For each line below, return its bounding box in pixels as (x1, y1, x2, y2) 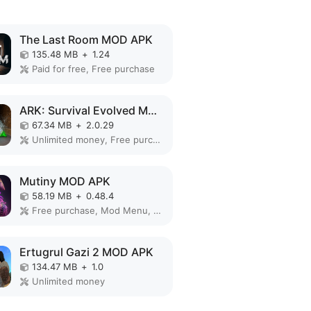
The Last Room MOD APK (19, 33, 153, 47)
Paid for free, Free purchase (32, 63, 155, 74)
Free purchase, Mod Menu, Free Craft (153, 205, 162, 216)
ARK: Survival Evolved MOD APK (148, 103, 158, 117)
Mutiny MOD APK (19, 174, 111, 188)
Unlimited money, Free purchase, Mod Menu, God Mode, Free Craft (153, 134, 161, 145)
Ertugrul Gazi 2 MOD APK (19, 245, 154, 259)
